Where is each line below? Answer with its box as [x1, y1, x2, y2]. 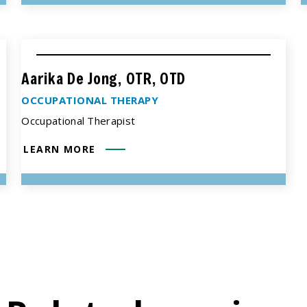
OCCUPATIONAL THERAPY [21, 93, 159, 107]
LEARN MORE [23, 142, 96, 156]
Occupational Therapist [21, 113, 136, 127]
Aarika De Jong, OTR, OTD [21, 68, 186, 88]
